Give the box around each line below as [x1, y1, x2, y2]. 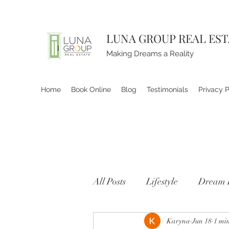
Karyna [167, 216, 190, 225]
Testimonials [147, 85, 188, 94]
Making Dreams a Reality [106, 49, 194, 58]
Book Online [71, 85, 111, 94]
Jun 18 [192, 216, 212, 225]
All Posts [93, 175, 126, 187]
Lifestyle [146, 175, 178, 187]
